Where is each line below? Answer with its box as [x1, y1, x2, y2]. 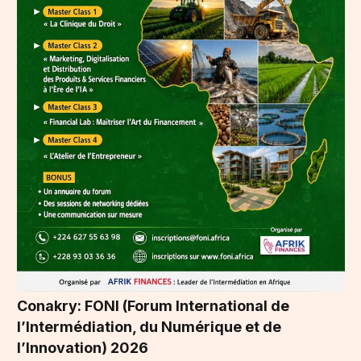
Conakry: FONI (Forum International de [17, 297, 289, 315]
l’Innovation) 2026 [17, 339, 148, 357]
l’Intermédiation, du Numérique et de [17, 318, 281, 336]
